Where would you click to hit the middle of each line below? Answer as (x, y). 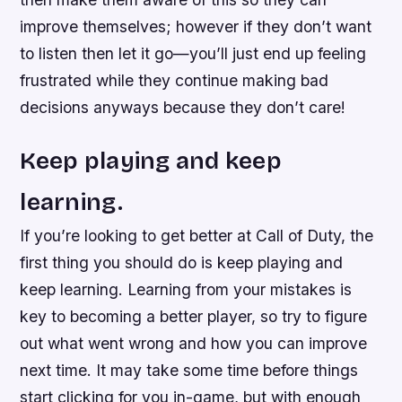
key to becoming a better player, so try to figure (194, 316)
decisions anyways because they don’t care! (183, 107)
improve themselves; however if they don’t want (196, 26)
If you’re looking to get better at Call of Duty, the (197, 235)
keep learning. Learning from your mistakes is (186, 289)
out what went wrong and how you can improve (194, 343)
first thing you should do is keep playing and (182, 262)
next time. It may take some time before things (189, 370)
